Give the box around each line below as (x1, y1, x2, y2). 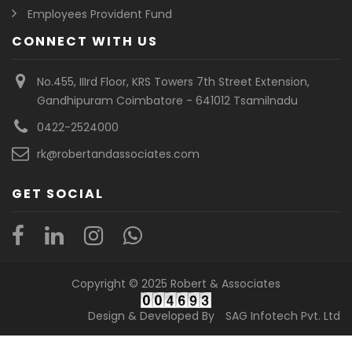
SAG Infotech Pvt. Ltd (225, 308, 340, 324)
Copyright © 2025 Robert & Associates (71, 276, 280, 291)
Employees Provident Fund (27, 6, 172, 22)
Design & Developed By (88, 308, 218, 324)
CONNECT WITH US (12, 32, 158, 50)
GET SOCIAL (12, 185, 104, 203)
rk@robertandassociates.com (37, 146, 200, 162)
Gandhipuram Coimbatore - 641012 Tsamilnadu (37, 93, 298, 108)
